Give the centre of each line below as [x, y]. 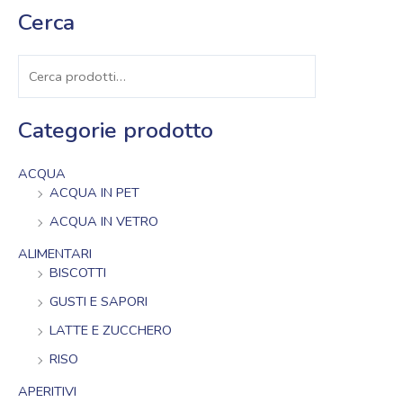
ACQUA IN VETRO [104, 222]
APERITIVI [47, 392]
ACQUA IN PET [94, 193]
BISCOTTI [78, 273]
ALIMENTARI [55, 254]
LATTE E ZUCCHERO [111, 331]
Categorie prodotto [116, 131]
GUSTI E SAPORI [99, 302]
